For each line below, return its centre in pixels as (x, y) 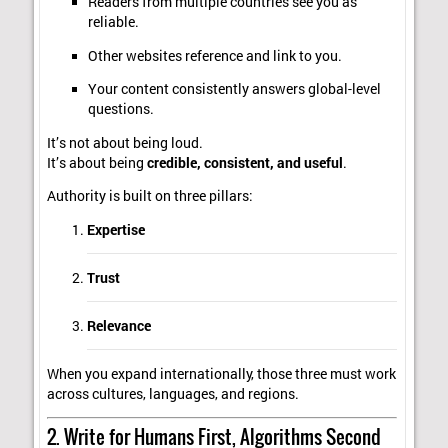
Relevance (119, 325)
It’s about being (97, 162)
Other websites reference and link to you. (214, 55)
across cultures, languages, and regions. (173, 393)
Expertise (116, 229)
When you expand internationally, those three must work (222, 373)
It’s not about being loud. (125, 142)
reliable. (113, 22)
